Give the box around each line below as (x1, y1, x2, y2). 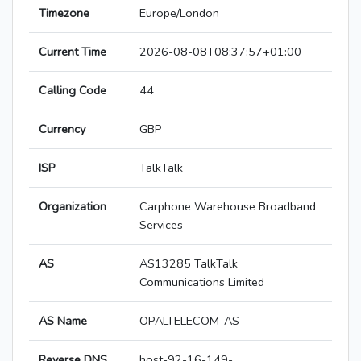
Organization (39, 198, 106, 215)
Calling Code (39, 82, 106, 99)
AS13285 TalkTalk (139, 255, 238, 272)
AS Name (39, 313, 87, 330)
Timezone (39, 5, 89, 22)
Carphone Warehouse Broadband (139, 198, 316, 215)
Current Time (39, 44, 106, 60)
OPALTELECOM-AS (139, 313, 239, 330)
